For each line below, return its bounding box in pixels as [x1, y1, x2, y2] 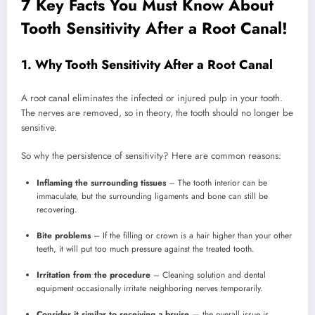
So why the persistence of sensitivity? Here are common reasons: [21, 148, 281, 162]
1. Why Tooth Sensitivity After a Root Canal [21, 56, 273, 75]
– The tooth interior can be [166, 176, 267, 190]
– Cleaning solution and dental [150, 269, 266, 282]
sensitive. [21, 120, 57, 134]
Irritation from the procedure [37, 269, 150, 282]
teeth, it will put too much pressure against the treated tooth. [37, 243, 255, 256]
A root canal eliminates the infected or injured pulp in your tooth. [21, 91, 283, 105]
